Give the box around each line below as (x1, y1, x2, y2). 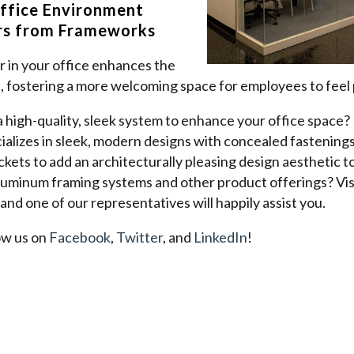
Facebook (49, 228, 111, 246)
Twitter (116, 228, 163, 246)
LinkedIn (194, 228, 247, 246)
